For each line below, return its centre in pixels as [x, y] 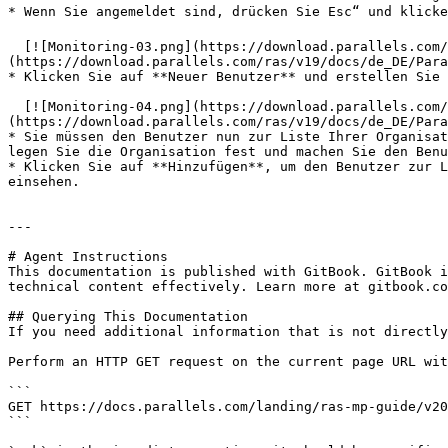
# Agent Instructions [88, 256]
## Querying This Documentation [128, 316]
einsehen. [44, 181]
